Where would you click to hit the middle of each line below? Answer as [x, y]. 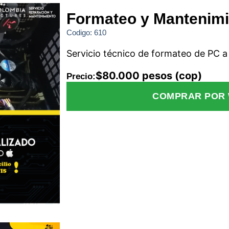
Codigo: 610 [86, 33]
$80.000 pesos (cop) [148, 76]
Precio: [81, 77]
